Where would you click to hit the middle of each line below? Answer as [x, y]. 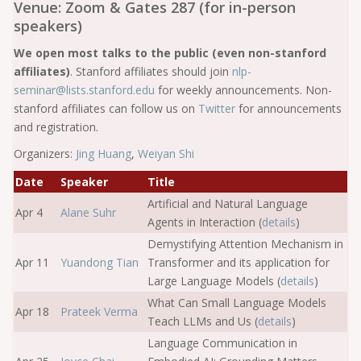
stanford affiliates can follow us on [106, 108]
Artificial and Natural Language [228, 203]
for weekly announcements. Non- [245, 90]
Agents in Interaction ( [205, 222]
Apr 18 [32, 311]
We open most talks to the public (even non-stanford [170, 53]
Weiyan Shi [166, 154]
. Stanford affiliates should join [151, 71]
